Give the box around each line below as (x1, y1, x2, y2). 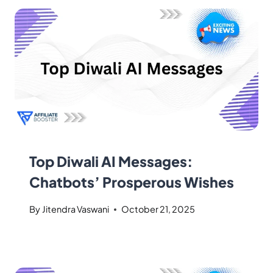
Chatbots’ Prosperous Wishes (29, 172, 234, 191)
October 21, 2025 (121, 204, 196, 215)
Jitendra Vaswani (42, 204, 110, 215)
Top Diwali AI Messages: (29, 152, 193, 170)
